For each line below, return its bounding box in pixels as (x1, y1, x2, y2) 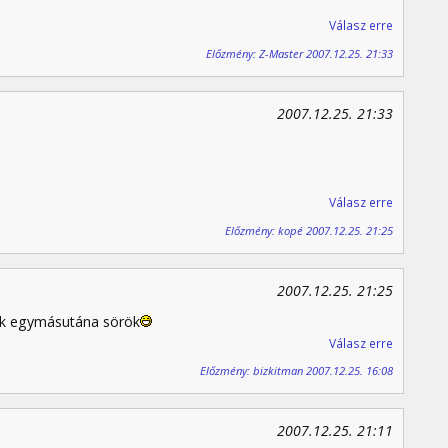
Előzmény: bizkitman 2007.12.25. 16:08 (200, 363, 393, 379)
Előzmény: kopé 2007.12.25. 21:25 (225, 222, 393, 238)
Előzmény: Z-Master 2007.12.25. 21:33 (206, 45, 393, 61)
